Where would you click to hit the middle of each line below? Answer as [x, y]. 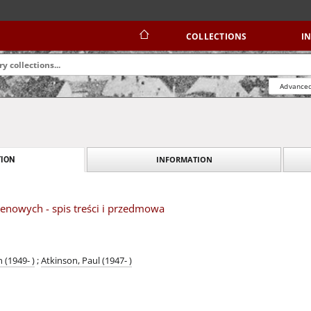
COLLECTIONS [216, 36]
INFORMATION [184, 159]
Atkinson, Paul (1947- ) [86, 261]
